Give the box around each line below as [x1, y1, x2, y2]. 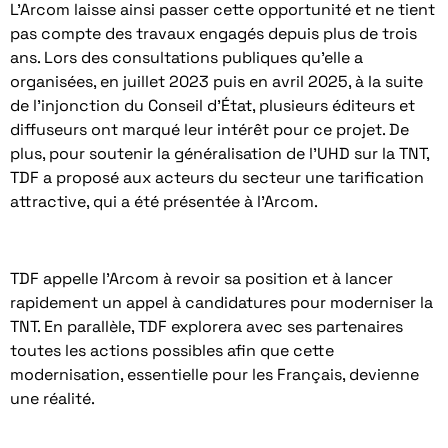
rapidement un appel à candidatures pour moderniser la [10, 291, 433, 313]
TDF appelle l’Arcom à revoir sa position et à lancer [10, 267, 393, 289]
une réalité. [10, 387, 95, 409]
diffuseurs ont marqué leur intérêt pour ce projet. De [10, 118, 409, 140]
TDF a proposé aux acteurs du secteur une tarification [10, 166, 424, 188]
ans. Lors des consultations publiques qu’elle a [10, 46, 363, 68]
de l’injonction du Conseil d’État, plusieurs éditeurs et [10, 94, 415, 116]
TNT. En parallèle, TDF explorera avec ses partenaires [10, 315, 403, 337]
